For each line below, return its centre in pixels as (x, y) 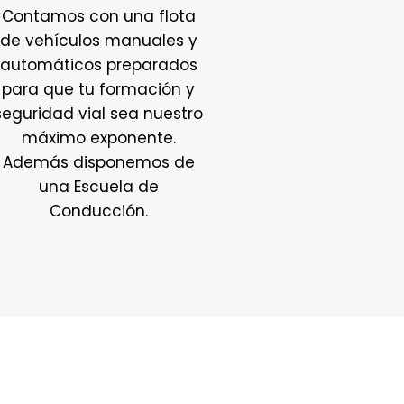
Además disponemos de (98, 162)
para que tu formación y (99, 89)
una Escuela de (98, 186)
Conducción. (98, 211)
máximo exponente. (98, 138)
